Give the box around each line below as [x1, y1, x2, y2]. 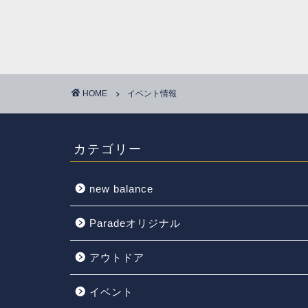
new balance [89, 182, 153, 195]
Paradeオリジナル [89, 217, 181, 229]
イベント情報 [127, 88, 177, 98]
